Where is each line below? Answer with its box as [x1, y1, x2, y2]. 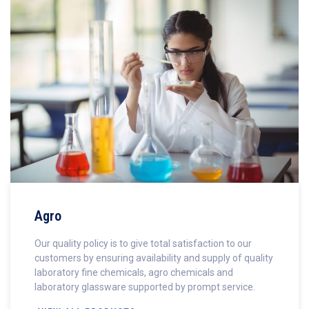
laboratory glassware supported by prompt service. [34, 281, 255, 292]
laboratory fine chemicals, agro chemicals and [34, 266, 233, 278]
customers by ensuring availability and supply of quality [34, 252, 273, 263]
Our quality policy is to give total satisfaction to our [34, 237, 252, 249]
